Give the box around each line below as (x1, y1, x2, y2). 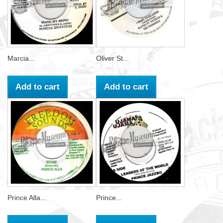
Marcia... (7, 54, 35, 62)
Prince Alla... (7, 194, 46, 202)
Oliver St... (96, 54, 129, 62)
